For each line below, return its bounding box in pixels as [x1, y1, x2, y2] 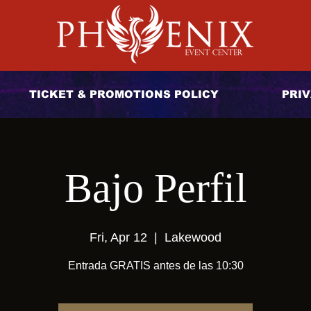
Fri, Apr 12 [90, 230, 147, 244]
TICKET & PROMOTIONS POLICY [28, 88, 219, 100]
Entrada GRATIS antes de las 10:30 [67, 260, 244, 271]
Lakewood [165, 230, 221, 244]
